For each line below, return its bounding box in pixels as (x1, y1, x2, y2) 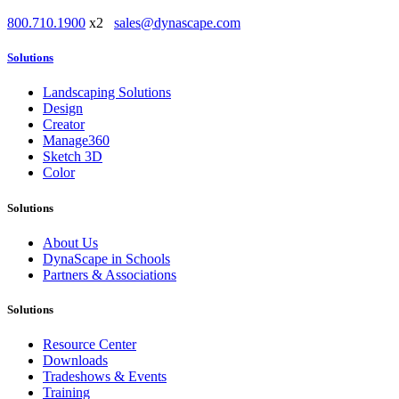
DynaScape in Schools (43, 250, 170, 266)
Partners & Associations (43, 266, 176, 282)
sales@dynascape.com (114, 15, 240, 30)
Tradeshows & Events (43, 369, 167, 385)
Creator (43, 117, 85, 133)
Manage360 (43, 133, 110, 149)
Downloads (43, 353, 108, 369)
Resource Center (43, 337, 136, 353)
